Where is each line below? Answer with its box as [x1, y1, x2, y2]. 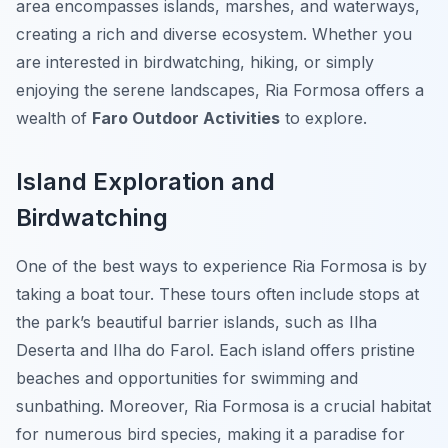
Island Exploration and [16, 167, 275, 197]
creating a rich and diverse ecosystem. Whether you [16, 24, 412, 45]
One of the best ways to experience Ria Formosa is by [16, 256, 427, 277]
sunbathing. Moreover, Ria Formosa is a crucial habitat [16, 396, 431, 417]
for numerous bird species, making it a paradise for [16, 424, 405, 445]
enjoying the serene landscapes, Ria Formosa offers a [16, 80, 424, 101]
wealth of [16, 108, 92, 129]
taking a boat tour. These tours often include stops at [16, 284, 419, 305]
